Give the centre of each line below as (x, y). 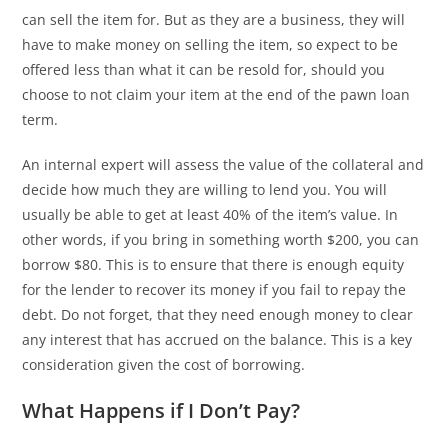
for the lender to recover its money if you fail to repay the (214, 289)
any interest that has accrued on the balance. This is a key (217, 339)
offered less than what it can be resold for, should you (204, 69)
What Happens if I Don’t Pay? (161, 410)
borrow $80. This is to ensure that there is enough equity (213, 264)
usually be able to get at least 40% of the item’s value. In (210, 214)
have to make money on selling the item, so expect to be (210, 44)
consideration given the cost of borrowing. (164, 364)
